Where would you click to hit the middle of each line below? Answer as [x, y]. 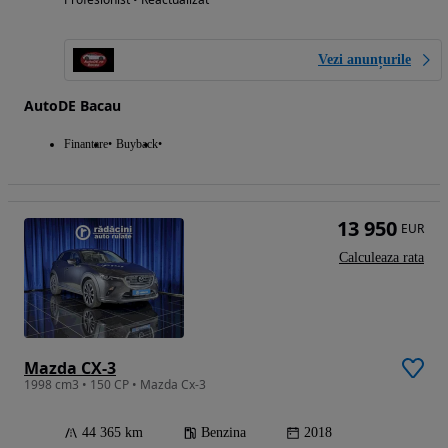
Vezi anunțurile [364, 60]
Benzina [223, 433]
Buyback [137, 144]
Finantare [86, 144]
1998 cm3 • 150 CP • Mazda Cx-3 [115, 385]
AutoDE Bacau [72, 106]
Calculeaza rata [381, 258]
